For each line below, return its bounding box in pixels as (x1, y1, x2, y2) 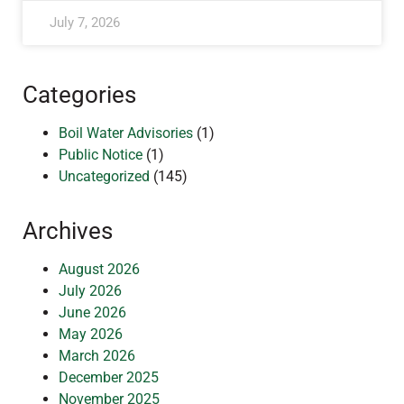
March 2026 (59, 347, 135, 364)
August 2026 (59, 261, 140, 278)
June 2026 (59, 304, 126, 321)
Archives (23, 217, 113, 244)
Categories (23, 81, 136, 108)
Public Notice (59, 146, 142, 163)
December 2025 (59, 369, 159, 386)
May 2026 (59, 326, 123, 343)
